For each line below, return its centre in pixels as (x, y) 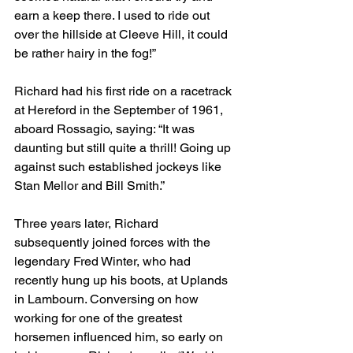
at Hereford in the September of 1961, (120, 110)
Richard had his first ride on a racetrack (124, 91)
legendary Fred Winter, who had (104, 261)
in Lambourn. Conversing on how (108, 299)
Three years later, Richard (88, 223)
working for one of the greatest (100, 318)
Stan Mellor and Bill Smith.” (89, 186)
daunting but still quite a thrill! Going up (124, 148)
